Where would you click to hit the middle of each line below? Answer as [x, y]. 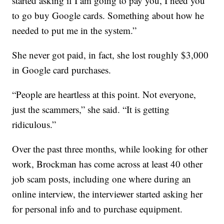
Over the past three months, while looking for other [110, 149]
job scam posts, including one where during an [102, 179]
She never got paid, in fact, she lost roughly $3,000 [110, 55]
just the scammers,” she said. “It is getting [91, 109]
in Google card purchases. [62, 70]
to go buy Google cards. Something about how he [108, 15]
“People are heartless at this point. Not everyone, [104, 94]
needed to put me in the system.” [74, 30]
